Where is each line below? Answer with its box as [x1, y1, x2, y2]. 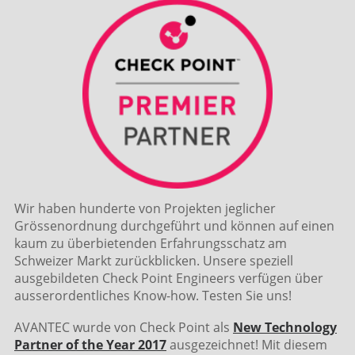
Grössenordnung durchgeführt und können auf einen [14, 217, 334, 235]
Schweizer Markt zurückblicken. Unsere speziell [14, 252, 293, 269]
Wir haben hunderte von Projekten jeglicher [14, 200, 276, 217]
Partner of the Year [14, 336, 135, 353]
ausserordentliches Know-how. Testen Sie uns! [14, 287, 292, 304]
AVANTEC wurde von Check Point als [14, 319, 233, 336]
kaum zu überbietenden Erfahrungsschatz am [14, 235, 287, 252]
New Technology [233, 319, 337, 336]
